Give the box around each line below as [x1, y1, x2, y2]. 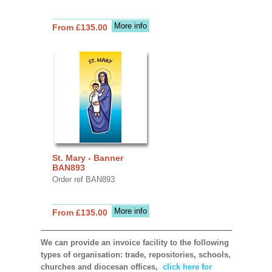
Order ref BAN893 [52, 174, 115, 184]
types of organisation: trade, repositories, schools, [40, 250, 231, 259]
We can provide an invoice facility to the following [40, 237, 229, 247]
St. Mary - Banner [52, 152, 123, 163]
